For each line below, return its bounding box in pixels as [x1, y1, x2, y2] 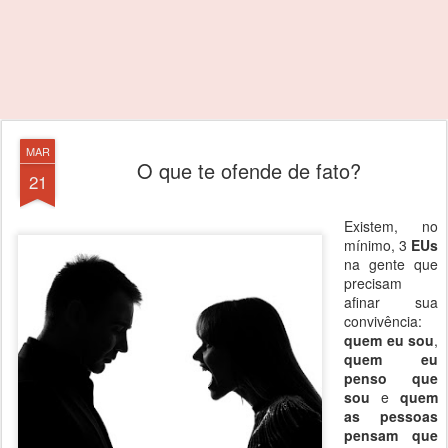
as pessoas [344, 406, 438, 426]
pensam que [344, 425, 438, 445]
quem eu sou [344, 330, 434, 350]
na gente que [344, 254, 438, 274]
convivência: [344, 311, 422, 331]
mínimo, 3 [344, 235, 411, 255]
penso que [344, 368, 438, 388]
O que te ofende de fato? [137, 156, 361, 185]
